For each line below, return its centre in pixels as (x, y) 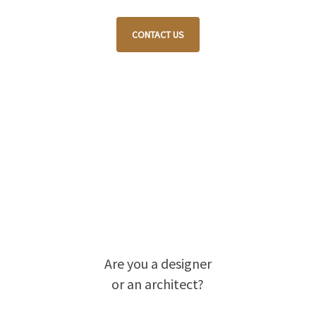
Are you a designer (158, 263)
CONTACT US (158, 34)
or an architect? (158, 284)
